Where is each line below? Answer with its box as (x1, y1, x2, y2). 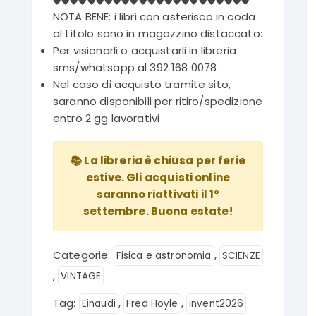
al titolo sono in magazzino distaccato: (53, 26, 262, 41)
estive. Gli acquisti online (85, 170, 231, 185)
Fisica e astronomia (116, 249, 212, 262)
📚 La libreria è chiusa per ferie (71, 153, 245, 168)
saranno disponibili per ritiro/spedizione (53, 94, 263, 109)
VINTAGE (61, 269, 102, 283)
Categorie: (53, 248, 114, 262)
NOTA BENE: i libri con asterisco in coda (53, 9, 255, 24)
